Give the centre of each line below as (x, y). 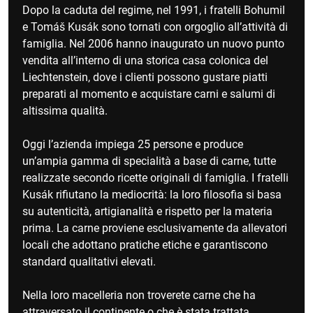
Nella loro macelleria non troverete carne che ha (139, 295)
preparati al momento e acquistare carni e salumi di (149, 94)
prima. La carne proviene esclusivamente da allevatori (155, 228)
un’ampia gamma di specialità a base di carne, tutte (149, 161)
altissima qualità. (65, 110)
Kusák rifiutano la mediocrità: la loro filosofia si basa (152, 194)
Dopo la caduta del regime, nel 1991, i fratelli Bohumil (154, 10)
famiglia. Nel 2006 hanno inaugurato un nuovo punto (153, 43)
